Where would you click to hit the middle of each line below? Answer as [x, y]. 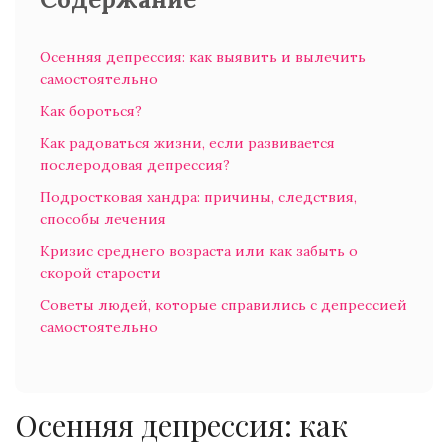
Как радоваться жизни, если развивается [187, 143]
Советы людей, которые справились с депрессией [223, 305]
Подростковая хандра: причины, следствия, [198, 197]
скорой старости [100, 273]
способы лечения [103, 219]
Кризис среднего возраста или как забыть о [199, 251]
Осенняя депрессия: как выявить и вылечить [203, 57]
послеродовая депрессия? [135, 165]
